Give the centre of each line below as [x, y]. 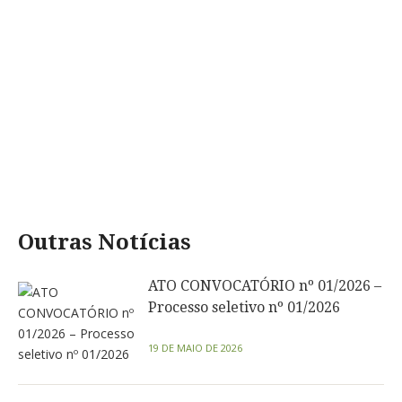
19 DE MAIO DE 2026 [195, 348]
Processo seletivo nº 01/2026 [244, 307]
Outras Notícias [105, 242]
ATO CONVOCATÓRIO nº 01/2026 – [265, 286]
